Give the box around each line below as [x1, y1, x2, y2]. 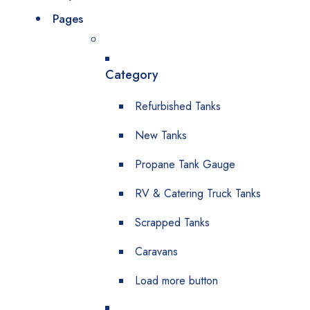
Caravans [135, 244, 178, 259]
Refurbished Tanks [135, 98, 221, 114]
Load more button [135, 273, 218, 289]
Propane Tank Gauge [135, 156, 235, 172]
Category [105, 66, 158, 84]
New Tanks [135, 127, 187, 143]
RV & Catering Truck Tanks [135, 185, 261, 201]
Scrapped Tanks [135, 215, 210, 230]
